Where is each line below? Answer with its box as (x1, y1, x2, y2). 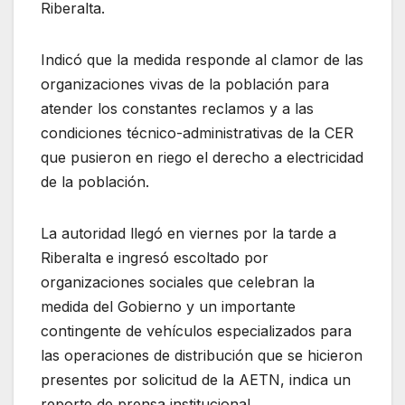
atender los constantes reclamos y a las (41, 99, 314, 118)
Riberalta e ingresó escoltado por (41, 248, 268, 267)
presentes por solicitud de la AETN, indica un (41, 370, 351, 389)
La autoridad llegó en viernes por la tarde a (41, 223, 336, 242)
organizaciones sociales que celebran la (41, 272, 315, 291)
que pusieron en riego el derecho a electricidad (41, 147, 363, 166)
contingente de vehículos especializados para (41, 321, 352, 340)
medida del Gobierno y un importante (41, 297, 296, 316)
